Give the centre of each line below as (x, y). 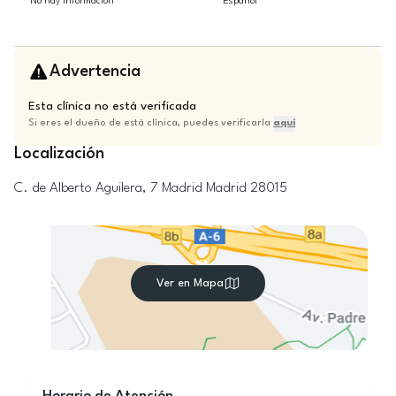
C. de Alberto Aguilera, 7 (86, 188)
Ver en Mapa (190, 283)
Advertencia (95, 71)
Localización (59, 154)
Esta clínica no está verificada (112, 106)
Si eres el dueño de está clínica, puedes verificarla (151, 123)
